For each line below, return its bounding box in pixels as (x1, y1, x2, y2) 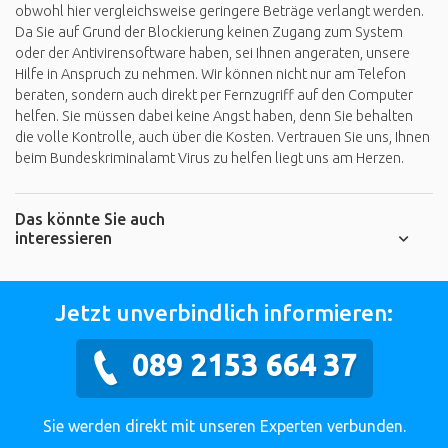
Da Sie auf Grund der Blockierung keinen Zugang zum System (15, 24, 403, 41)
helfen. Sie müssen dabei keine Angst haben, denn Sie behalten (15, 108, 413, 125)
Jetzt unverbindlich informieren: (55, 299, 393, 325)
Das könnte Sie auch (15, 209, 165, 228)
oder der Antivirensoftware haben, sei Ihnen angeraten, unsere (15, 45, 410, 62)
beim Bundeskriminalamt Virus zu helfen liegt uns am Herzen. (15, 150, 404, 167)
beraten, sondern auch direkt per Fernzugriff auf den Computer (15, 87, 413, 104)
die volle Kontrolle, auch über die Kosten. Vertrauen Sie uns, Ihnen (15, 129, 430, 146)
